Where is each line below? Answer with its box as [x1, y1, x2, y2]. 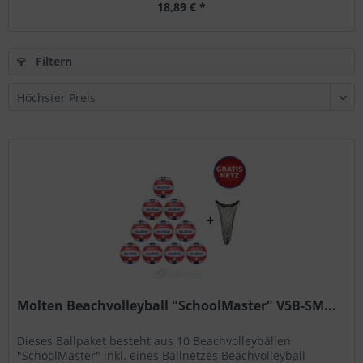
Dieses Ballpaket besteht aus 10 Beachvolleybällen [17, 333, 292, 349]
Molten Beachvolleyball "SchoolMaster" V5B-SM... [17, 297, 337, 315]
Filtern [32, 53, 72, 69]
